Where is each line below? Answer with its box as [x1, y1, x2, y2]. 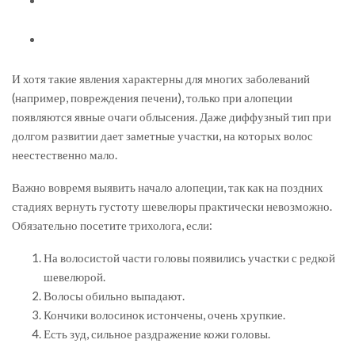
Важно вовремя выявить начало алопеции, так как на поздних [12, 179, 323, 194]
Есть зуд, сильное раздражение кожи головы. [44, 326, 270, 341]
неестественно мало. [12, 147, 117, 162]
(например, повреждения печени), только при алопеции [12, 90, 292, 105]
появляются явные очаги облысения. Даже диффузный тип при [12, 109, 331, 124]
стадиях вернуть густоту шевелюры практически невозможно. [12, 198, 332, 213]
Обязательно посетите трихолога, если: [12, 217, 212, 232]
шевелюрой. [44, 269, 105, 284]
